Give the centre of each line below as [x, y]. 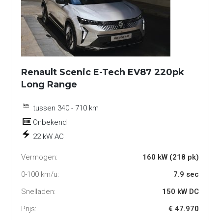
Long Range [49, 85]
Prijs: [29, 209]
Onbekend [50, 123]
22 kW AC [49, 137]
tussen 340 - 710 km [66, 108]
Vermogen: [40, 157]
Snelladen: [39, 192]
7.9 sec [186, 175]
